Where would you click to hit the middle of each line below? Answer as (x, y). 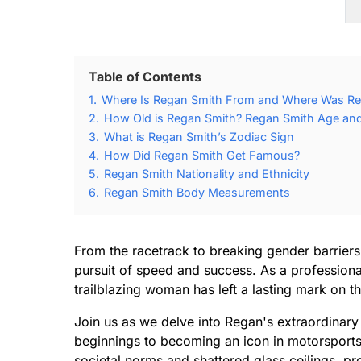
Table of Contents (145, 77)
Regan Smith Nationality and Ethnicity (207, 174)
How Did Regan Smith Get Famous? (202, 155)
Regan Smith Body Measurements (197, 192)
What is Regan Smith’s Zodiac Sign (199, 137)
